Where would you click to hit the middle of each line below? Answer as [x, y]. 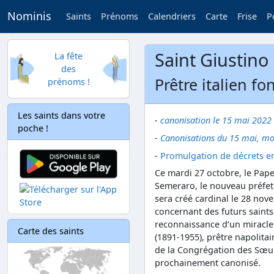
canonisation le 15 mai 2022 [216, 120]
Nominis [29, 16]
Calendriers [172, 17]
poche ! [33, 128]
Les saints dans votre [61, 115]
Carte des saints [51, 231]
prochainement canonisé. [208, 263]
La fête [68, 56]
